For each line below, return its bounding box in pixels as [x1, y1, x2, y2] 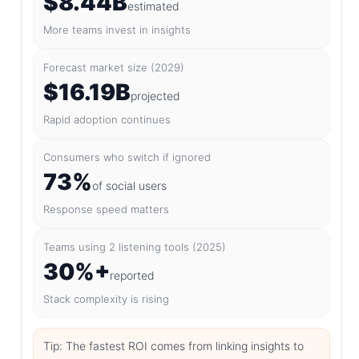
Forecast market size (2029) [43, 61, 184, 75]
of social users [92, 179, 167, 193]
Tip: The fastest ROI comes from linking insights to [43, 339, 304, 353]
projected [131, 89, 180, 103]
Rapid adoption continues [43, 113, 171, 127]
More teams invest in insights [43, 23, 191, 37]
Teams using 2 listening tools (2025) [43, 240, 226, 254]
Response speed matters [43, 203, 169, 216]
